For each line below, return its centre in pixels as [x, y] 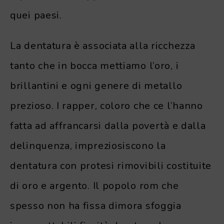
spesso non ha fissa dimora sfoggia [96, 205]
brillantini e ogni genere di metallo [96, 85]
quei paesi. [36, 15]
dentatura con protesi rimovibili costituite [111, 165]
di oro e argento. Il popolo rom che [94, 185]
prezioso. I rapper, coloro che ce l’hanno [106, 105]
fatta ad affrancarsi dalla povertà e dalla [108, 125]
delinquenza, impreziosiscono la [88, 145]
